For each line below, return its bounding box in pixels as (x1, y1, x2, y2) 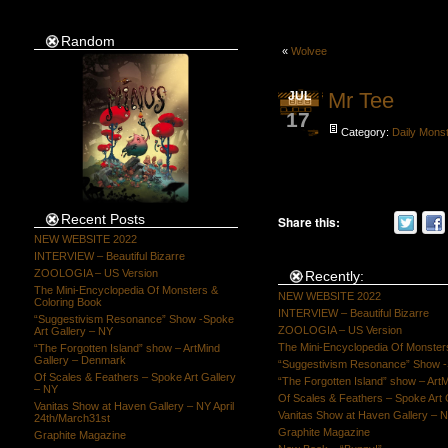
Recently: (304, 268, 364, 284)
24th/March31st (33, 412, 110, 424)
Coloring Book (33, 296, 102, 308)
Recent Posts (60, 211, 145, 227)
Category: (337, 126, 392, 138)
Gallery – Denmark (33, 354, 126, 366)
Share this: (277, 213, 340, 231)
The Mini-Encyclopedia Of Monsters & (33, 284, 218, 296)
